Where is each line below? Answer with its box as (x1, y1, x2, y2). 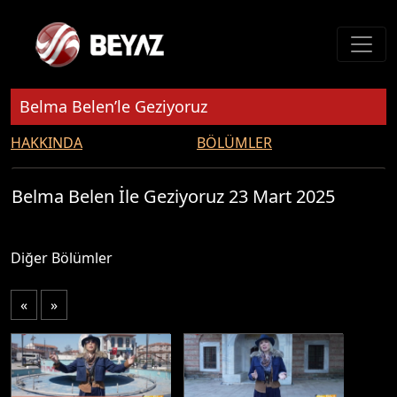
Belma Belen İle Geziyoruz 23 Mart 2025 (12, 184, 335, 208)
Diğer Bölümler (11, 248, 113, 268)
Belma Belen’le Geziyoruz (19, 96, 207, 117)
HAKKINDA (11, 133, 82, 152)
